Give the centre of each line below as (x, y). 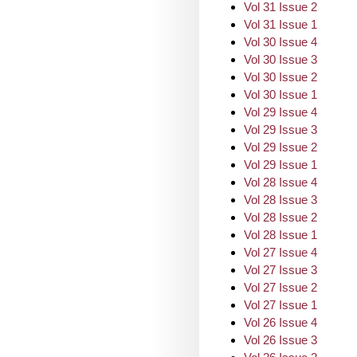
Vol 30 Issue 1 (280, 94)
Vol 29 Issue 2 (280, 147)
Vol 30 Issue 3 (280, 59)
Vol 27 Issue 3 (280, 270)
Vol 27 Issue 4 (280, 252)
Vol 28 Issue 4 (280, 182)
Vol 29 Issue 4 (280, 112)
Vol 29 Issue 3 (280, 129)
